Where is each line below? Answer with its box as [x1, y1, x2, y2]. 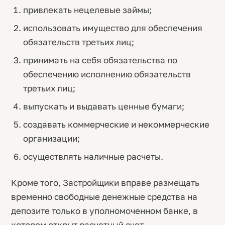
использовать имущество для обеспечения [23, 23, 202, 33]
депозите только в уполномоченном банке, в [11, 205, 198, 216]
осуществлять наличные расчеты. [23, 151, 163, 162]
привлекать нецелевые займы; [23, 5, 152, 15]
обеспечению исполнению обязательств [23, 69, 191, 79]
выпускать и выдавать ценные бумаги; [23, 101, 184, 111]
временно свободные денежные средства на [11, 191, 197, 202]
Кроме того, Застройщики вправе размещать [11, 177, 199, 188]
